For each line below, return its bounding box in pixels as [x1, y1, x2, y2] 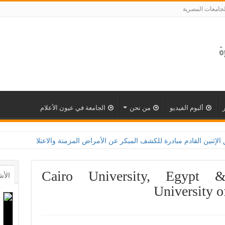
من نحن [129, 104, 151, 111]
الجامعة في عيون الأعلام [40, 104, 105, 111]
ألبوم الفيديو [169, 104, 203, 111]
